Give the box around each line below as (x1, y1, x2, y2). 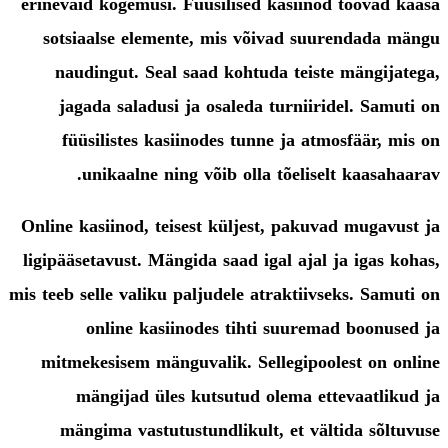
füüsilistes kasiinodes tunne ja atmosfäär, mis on (62, 123, 440, 157)
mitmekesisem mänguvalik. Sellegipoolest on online (41, 345, 440, 379)
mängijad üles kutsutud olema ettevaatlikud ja (76, 379, 440, 413)
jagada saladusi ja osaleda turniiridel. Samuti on (59, 89, 440, 123)
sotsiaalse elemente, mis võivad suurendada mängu (43, 21, 440, 55)
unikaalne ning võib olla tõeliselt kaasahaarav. (82, 157, 440, 191)
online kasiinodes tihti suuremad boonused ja (86, 311, 440, 345)
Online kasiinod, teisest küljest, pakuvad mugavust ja (21, 209, 440, 243)
